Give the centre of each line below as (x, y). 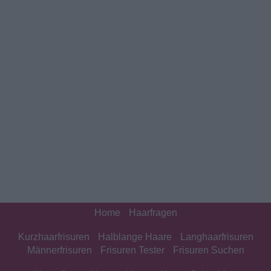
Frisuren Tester (132, 250)
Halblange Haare (135, 237)
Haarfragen (153, 213)
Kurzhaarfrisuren (54, 237)
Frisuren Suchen (208, 250)
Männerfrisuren (59, 250)
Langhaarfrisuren (217, 237)
